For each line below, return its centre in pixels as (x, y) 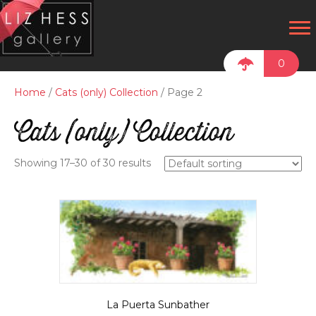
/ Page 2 (180, 93)
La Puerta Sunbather (158, 305)
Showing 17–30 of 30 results (83, 163)
